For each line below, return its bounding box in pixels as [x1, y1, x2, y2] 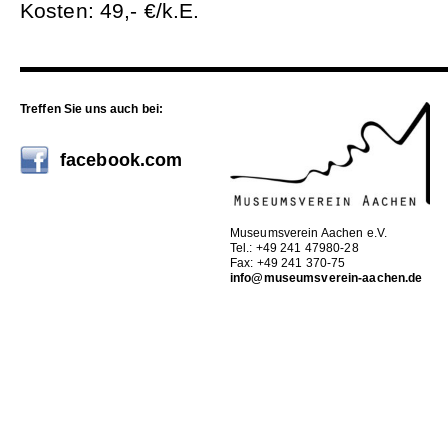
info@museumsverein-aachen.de [230, 271, 423, 286]
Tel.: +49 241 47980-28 [230, 241, 359, 256]
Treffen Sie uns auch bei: [20, 102, 163, 117]
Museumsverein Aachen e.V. [230, 226, 387, 241]
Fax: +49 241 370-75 [230, 256, 346, 271]
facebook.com [60, 150, 183, 171]
